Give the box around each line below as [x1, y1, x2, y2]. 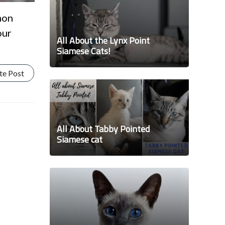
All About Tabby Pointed [56, 122, 150, 136]
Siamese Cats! [56, 44, 110, 58]
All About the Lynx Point [56, 34, 150, 48]
